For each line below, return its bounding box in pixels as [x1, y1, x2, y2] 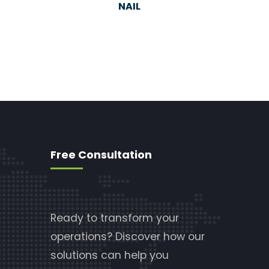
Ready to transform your [50, 210, 179, 225]
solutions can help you [50, 247, 169, 262]
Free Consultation [50, 147, 152, 162]
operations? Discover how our [50, 229, 205, 244]
